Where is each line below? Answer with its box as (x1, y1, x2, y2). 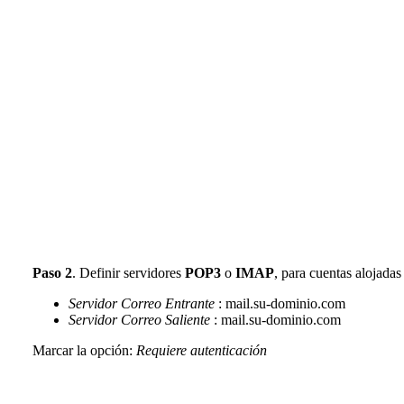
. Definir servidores (72, 264, 185, 280)
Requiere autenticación (136, 342, 267, 358)
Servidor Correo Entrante (69, 295, 218, 311)
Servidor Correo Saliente (69, 311, 214, 327)
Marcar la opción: (32, 342, 136, 358)
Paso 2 (32, 264, 72, 280)
